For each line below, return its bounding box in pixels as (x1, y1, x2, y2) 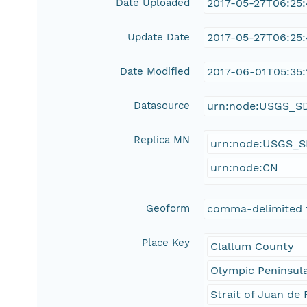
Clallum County (210, 240, 295, 254)
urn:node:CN (210, 161, 279, 175)
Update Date (127, 31, 191, 44)
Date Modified (120, 65, 191, 78)
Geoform (146, 202, 191, 215)
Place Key (142, 236, 191, 249)
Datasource (134, 99, 191, 112)
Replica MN (134, 134, 191, 147)
